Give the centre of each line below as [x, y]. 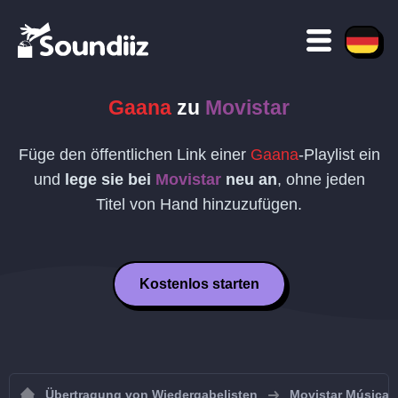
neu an [249, 179]
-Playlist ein [339, 155]
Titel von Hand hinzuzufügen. [199, 204]
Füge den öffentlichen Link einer [134, 155]
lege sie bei [110, 179]
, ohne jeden [321, 179]
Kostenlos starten [199, 284]
